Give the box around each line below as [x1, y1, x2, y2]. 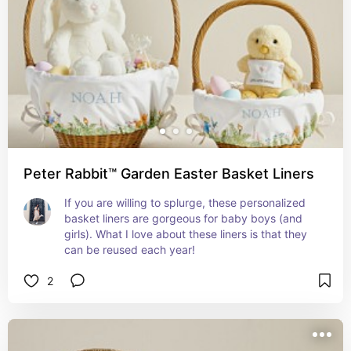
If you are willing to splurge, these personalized [64, 196, 306, 209]
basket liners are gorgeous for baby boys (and [64, 212, 302, 225]
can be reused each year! [64, 243, 195, 256]
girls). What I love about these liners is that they [64, 227, 307, 241]
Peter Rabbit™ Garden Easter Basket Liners [24, 165, 314, 182]
